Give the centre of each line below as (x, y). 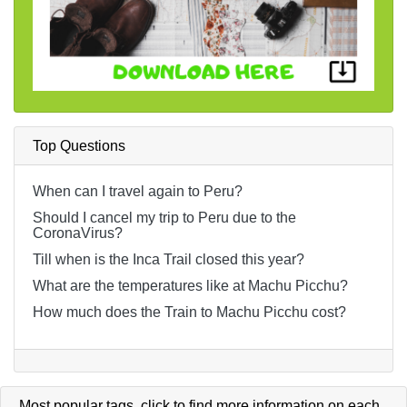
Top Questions (79, 146)
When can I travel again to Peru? (138, 192)
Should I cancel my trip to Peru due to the (164, 218)
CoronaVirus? (78, 233)
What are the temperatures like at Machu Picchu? (190, 286)
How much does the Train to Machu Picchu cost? (189, 313)
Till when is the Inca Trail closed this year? (169, 260)
